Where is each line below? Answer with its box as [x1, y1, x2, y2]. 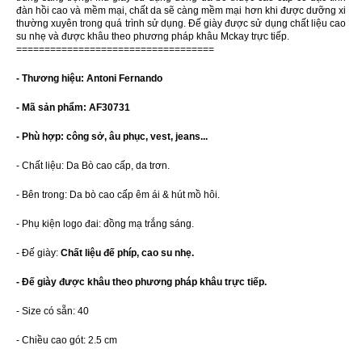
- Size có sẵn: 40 [16, 305, 89, 318]
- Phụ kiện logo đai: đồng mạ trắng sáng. [16, 218, 194, 230]
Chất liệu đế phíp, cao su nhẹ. [61, 247, 194, 259]
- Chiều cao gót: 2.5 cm [16, 335, 117, 347]
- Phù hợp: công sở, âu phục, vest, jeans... [16, 131, 208, 143]
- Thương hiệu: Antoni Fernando [16, 73, 162, 85]
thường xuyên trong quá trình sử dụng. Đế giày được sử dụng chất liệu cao [16, 18, 346, 30]
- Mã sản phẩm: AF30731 [16, 102, 130, 114]
